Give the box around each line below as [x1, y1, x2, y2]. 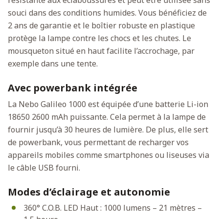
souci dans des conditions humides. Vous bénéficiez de [8, 7, 207, 18]
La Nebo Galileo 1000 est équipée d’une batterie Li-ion [8, 98, 208, 109]
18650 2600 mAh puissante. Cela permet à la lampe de [8, 111, 206, 122]
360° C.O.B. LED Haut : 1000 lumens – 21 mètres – [23, 202, 202, 213]
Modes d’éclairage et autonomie [8, 185, 170, 198]
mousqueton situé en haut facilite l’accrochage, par [8, 45, 195, 56]
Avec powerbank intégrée [8, 81, 137, 94]
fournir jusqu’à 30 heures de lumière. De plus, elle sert [8, 124, 208, 135]
